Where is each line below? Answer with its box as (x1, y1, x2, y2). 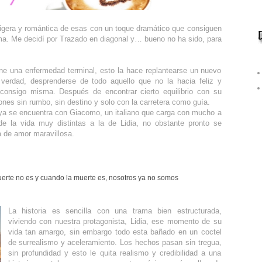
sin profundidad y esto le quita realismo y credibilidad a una (8, 248, 222, 257)
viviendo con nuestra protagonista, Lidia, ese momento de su (8, 216, 222, 226)
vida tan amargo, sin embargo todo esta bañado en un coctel (8, 227, 222, 236)
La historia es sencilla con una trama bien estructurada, (8, 206, 222, 215)
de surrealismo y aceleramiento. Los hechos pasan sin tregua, (8, 237, 222, 247)
